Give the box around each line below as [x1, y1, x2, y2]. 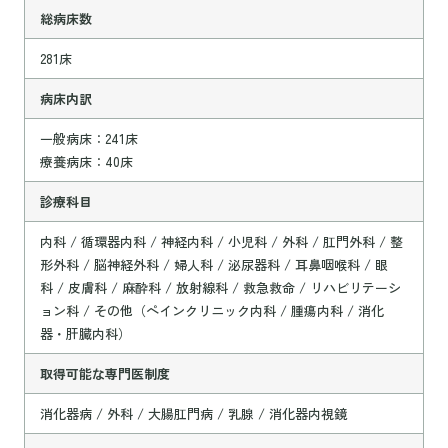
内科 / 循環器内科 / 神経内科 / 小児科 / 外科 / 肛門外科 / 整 [39, 231, 403, 251]
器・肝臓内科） [39, 323, 131, 343]
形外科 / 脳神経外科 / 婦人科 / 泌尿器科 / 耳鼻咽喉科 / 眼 [39, 254, 388, 274]
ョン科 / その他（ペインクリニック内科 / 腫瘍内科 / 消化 [39, 300, 384, 320]
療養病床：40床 [39, 151, 133, 171]
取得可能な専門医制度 [39, 363, 170, 383]
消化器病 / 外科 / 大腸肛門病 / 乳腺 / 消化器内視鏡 [39, 403, 347, 423]
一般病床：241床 [39, 128, 138, 148]
